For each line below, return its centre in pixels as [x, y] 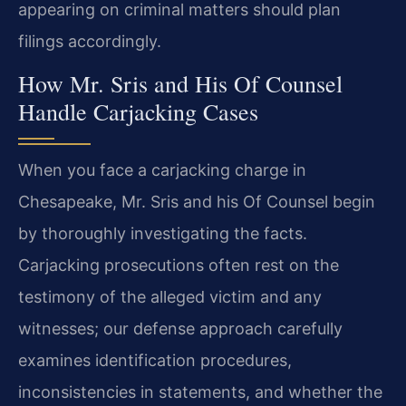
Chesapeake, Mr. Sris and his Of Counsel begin [197, 202]
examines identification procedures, [155, 361]
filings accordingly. [90, 41]
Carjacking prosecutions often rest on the [179, 266]
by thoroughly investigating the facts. [163, 234]
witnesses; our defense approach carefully [180, 329]
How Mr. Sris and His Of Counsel [180, 84]
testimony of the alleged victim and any [170, 297]
